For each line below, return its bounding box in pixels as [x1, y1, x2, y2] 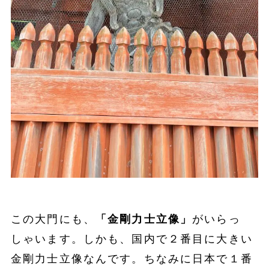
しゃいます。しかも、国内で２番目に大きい [10, 233, 253, 246]
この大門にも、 [10, 213, 95, 226]
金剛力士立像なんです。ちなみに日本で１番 [10, 253, 253, 265]
